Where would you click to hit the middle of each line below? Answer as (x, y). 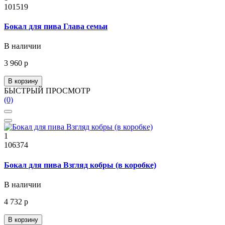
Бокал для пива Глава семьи (56, 26)
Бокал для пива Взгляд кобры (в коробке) (80, 165)
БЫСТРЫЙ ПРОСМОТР (47, 91)
